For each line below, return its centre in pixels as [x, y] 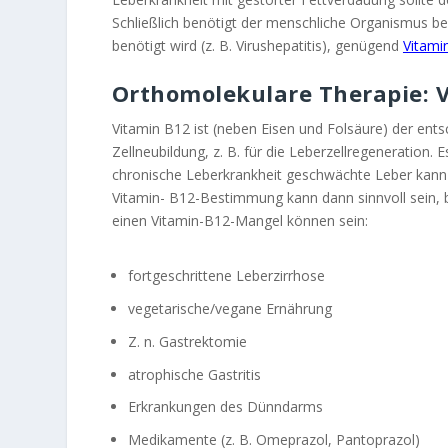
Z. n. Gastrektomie [187, 341]
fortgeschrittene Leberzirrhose [226, 276]
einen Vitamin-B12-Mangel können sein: [239, 220]
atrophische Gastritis [194, 374]
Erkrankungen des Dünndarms [225, 407]
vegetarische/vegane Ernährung [229, 308]
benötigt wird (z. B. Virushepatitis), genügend [257, 45]
